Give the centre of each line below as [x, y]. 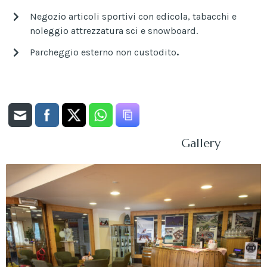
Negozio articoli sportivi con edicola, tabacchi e [133, 16]
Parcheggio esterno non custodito [103, 52]
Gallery [201, 143]
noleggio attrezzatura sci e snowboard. [114, 30]
